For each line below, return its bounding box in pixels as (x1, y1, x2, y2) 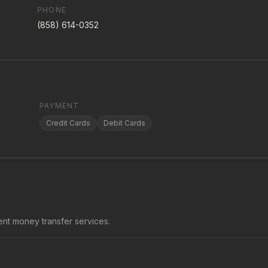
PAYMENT (39, 101, 80, 110)
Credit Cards (46, 118, 90, 127)
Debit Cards (103, 118, 145, 127)
